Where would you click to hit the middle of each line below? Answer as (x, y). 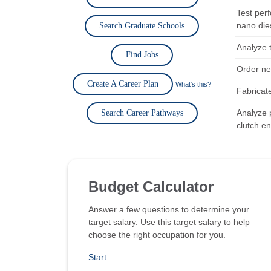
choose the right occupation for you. (157, 234)
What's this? (193, 84)
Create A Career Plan (123, 84)
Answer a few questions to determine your (169, 209)
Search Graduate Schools (142, 26)
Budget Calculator (151, 186)
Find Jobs (142, 55)
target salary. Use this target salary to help (169, 222)
